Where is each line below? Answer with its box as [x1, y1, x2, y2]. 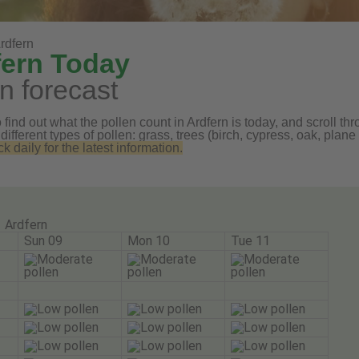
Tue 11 [231, 232, 270, 248]
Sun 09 [24, 232, 63, 248]
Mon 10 [127, 232, 170, 248]
